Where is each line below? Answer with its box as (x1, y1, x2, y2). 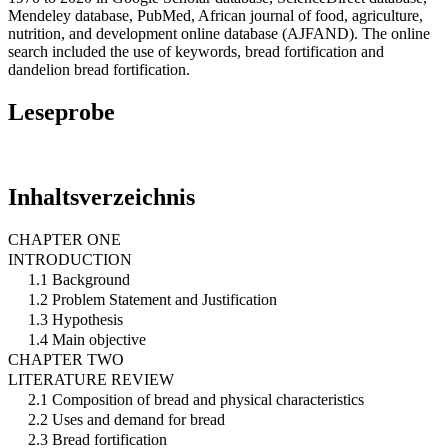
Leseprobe (8, 98, 115, 125)
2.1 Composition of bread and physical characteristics (28, 390, 364, 408)
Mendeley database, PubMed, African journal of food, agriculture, (8, 6, 423, 24)
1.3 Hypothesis (28, 310, 123, 328)
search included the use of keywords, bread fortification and (8, 42, 384, 60)
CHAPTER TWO (8, 350, 124, 368)
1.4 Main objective (28, 330, 146, 348)
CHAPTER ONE (8, 230, 121, 248)
